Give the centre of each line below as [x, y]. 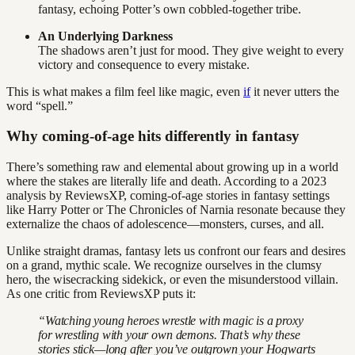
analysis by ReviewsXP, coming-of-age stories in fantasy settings [168, 196]
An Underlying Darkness [105, 36]
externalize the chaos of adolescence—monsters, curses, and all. [165, 224]
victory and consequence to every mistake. [144, 64]
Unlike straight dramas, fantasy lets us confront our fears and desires [176, 251]
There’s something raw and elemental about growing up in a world [172, 167]
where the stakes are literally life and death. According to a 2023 [166, 181]
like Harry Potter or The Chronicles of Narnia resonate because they [176, 210]
